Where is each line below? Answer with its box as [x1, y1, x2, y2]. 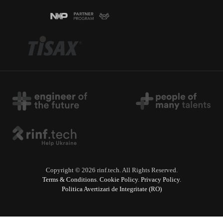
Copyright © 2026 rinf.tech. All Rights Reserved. [45, 167, 178, 174]
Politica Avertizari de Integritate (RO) [61, 186, 162, 193]
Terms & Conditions [42, 176, 97, 184]
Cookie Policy [99, 176, 138, 184]
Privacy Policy [140, 176, 180, 184]
